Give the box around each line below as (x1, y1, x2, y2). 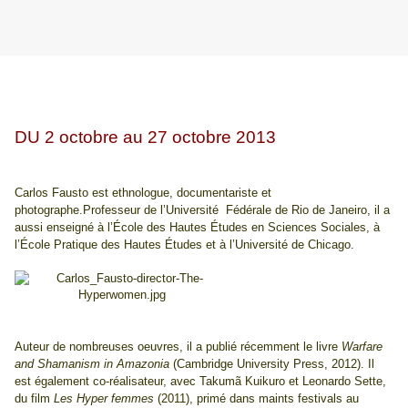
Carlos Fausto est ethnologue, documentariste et (15, 186, 271, 200)
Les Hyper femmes (54, 392, 154, 406)
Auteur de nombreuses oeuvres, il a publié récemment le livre (15, 340, 342, 354)
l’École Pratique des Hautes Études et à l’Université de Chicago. (15, 238, 354, 252)
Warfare (342, 340, 382, 354)
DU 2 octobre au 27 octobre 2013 (15, 127, 276, 148)
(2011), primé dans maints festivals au (154, 392, 359, 406)
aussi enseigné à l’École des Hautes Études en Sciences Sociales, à (15, 220, 380, 235)
